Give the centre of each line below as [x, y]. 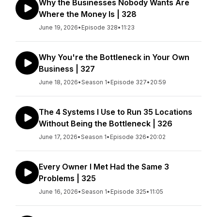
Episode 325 [128, 192]
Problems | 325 [67, 178]
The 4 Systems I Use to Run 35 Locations [116, 112]
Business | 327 [67, 69]
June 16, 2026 [58, 192]
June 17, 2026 [58, 137]
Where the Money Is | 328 [88, 14]
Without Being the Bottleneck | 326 [106, 124]
